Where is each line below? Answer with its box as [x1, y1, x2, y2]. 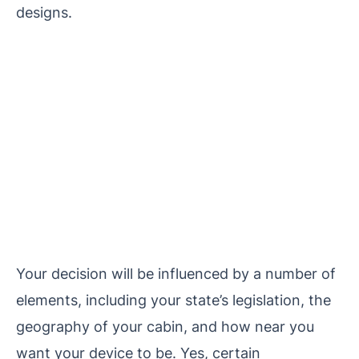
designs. [16, 2, 72, 21]
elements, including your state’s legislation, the [16, 290, 331, 309]
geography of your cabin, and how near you [16, 317, 314, 335]
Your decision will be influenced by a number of [16, 264, 336, 282]
